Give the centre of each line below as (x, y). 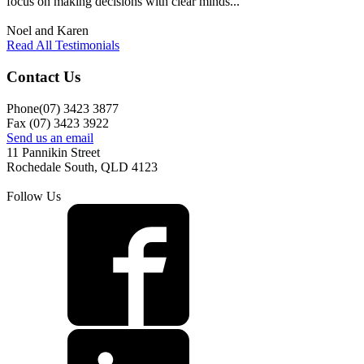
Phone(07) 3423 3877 (63, 108)
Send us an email (50, 137)
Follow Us (34, 196)
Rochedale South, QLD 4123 (82, 167)
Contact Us (43, 76)
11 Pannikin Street (53, 152)
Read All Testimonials (63, 45)
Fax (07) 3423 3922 (58, 123)
